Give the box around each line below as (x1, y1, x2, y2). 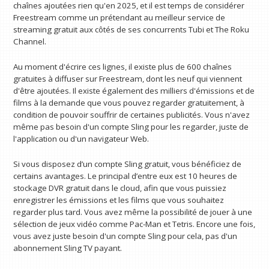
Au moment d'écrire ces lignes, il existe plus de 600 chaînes (13, 61, 232, 72)
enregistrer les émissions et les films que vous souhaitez (13, 194, 225, 205)
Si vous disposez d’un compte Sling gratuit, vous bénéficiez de (13, 158, 242, 169)
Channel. (13, 36, 47, 47)
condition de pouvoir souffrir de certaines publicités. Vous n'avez (13, 109, 250, 120)
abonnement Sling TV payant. (13, 242, 122, 253)
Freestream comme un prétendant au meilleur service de (13, 12, 226, 23)
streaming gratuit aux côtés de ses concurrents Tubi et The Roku (13, 24, 250, 35)
